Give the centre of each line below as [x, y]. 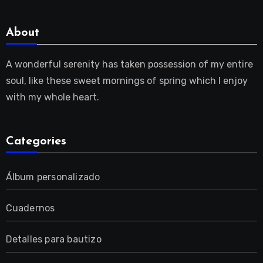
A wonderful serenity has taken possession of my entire [129, 64]
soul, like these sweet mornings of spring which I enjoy [127, 80]
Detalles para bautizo [53, 240]
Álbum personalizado [53, 177]
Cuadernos [30, 208]
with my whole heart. [52, 97]
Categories [36, 142]
